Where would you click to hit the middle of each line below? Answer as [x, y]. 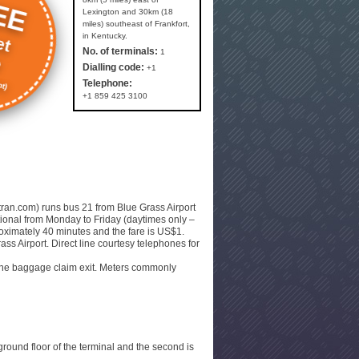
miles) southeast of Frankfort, [136, 24]
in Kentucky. [105, 36]
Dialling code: [113, 67]
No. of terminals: [120, 51]
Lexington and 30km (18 [128, 12]
